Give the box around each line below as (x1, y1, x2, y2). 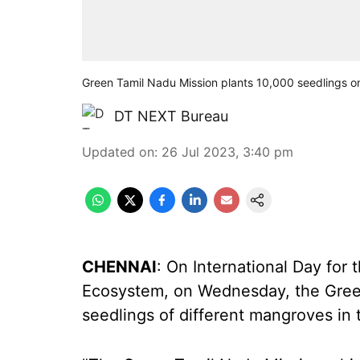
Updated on (82, 144, 154, 160)
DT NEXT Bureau (114, 108, 228, 125)
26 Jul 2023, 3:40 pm (162, 144, 293, 160)
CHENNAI (82, 257, 157, 276)
